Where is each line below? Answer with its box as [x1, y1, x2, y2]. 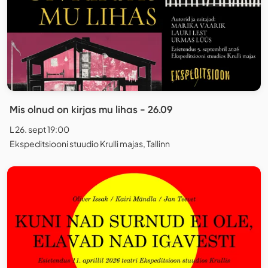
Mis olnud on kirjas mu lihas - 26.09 [10, 103, 172, 115]
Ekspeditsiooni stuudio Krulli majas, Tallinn [10, 138, 170, 149]
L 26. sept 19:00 [10, 123, 69, 135]
